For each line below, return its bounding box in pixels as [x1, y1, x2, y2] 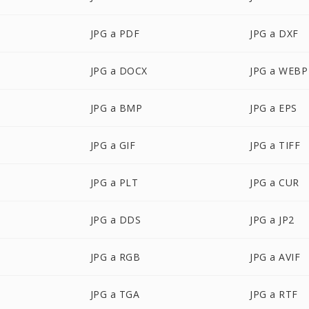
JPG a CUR [250, 176, 299, 189]
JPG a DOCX [90, 64, 148, 77]
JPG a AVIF [250, 250, 301, 263]
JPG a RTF [250, 288, 298, 301]
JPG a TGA [90, 288, 140, 301]
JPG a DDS [90, 213, 141, 226]
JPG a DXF [250, 27, 299, 40]
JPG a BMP [90, 101, 143, 114]
